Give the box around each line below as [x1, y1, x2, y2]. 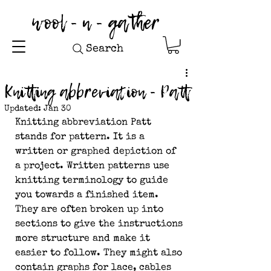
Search [86, 44, 123, 54]
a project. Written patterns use [15, 162, 172, 172]
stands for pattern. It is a [15, 132, 148, 143]
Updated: [4, 105, 44, 114]
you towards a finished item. [15, 191, 162, 201]
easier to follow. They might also [15, 249, 185, 259]
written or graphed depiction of [15, 147, 179, 157]
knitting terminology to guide [15, 176, 171, 186]
